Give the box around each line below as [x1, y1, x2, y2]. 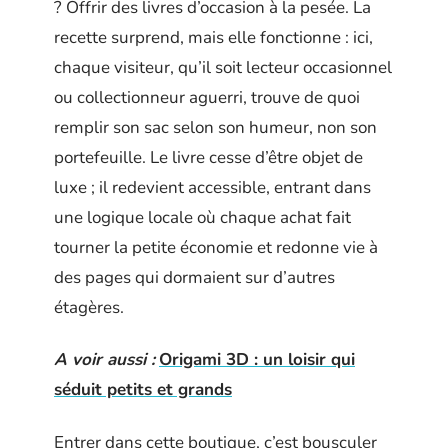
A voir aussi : [54, 348, 155, 371]
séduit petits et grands [54, 378, 232, 401]
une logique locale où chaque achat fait [54, 205, 351, 229]
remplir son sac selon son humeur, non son [54, 115, 377, 139]
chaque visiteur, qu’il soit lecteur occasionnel [54, 55, 392, 79]
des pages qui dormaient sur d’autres [54, 265, 335, 289]
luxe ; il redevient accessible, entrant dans [54, 175, 371, 199]
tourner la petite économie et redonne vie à [54, 235, 378, 259]
